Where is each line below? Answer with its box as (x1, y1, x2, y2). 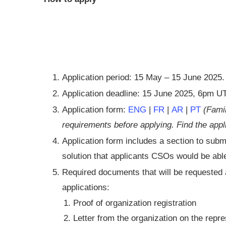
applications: (62, 183, 109, 192)
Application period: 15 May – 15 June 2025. (62, 73, 224, 82)
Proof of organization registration (73, 198, 196, 208)
